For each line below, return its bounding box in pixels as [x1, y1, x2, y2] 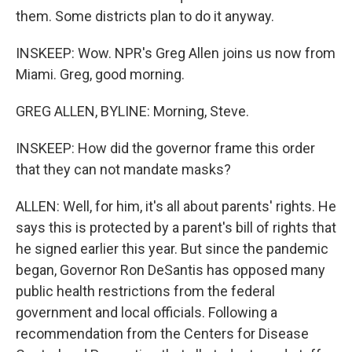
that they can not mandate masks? [16, 161, 231, 178]
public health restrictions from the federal [16, 283, 275, 299]
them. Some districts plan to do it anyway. [16, 8, 274, 24]
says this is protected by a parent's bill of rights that [16, 219, 336, 236]
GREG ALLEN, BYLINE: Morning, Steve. [16, 103, 249, 119]
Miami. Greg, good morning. [16, 66, 185, 82]
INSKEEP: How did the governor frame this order [16, 140, 315, 156]
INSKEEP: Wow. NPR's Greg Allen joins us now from [16, 45, 335, 61]
